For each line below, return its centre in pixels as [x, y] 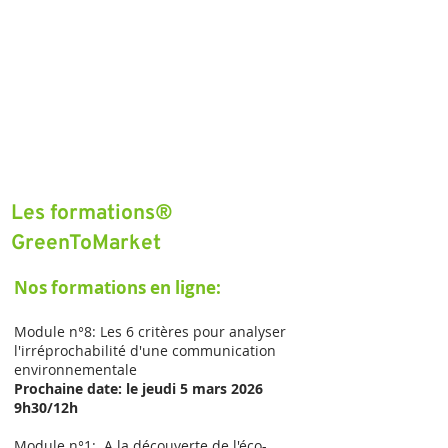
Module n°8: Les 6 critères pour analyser [150, 331]
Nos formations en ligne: [117, 287]
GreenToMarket [86, 243]
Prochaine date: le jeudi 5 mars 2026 [138, 388]
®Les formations [83, 213]
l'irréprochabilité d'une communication [145, 350]
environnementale [75, 369]
